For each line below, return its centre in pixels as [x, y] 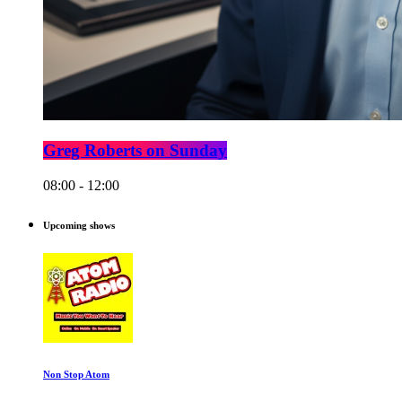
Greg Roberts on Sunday [135, 151]
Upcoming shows [79, 225]
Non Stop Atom [76, 374]
